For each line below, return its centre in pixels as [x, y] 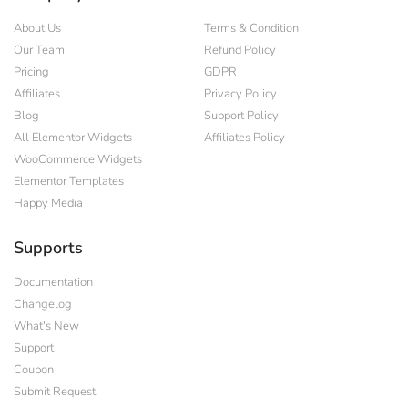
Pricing [31, 71]
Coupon [34, 369]
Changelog [43, 304]
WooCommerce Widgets [78, 159]
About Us [37, 28]
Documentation [53, 282]
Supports [48, 247]
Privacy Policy [240, 93]
